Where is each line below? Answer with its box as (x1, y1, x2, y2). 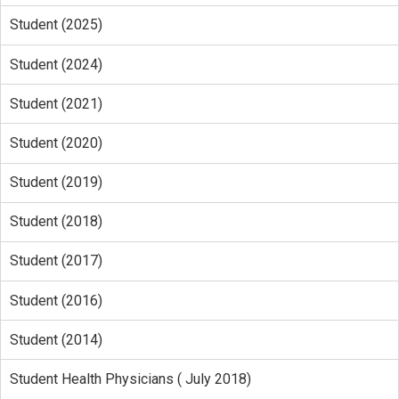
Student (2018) (9, 213, 102, 231)
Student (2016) (9, 291, 102, 309)
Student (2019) (9, 174, 102, 191)
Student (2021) (9, 94, 102, 112)
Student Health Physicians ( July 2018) (9, 370, 251, 388)
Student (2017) (9, 252, 102, 270)
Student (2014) (9, 330, 102, 348)
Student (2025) (9, 16, 102, 34)
